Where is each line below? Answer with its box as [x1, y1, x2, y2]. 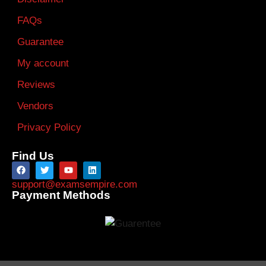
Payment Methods [12, 188, 110, 201]
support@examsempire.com [12, 178, 137, 190]
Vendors [17, 100, 53, 112]
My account [17, 57, 69, 69]
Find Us [12, 149, 54, 162]
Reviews [17, 78, 55, 90]
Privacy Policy [17, 121, 81, 133]
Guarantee [17, 36, 64, 47]
